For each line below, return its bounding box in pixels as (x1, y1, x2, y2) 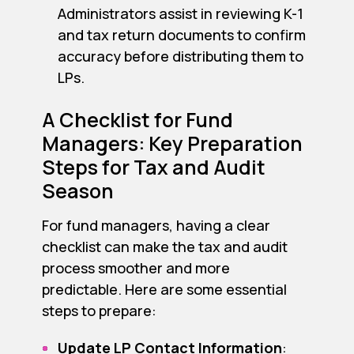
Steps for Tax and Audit (41, 153, 265, 182)
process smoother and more (41, 258, 230, 278)
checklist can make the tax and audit (41, 237, 288, 257)
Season (41, 177, 114, 205)
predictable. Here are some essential (41, 280, 287, 299)
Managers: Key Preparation (41, 130, 303, 158)
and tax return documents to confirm (57, 25, 306, 45)
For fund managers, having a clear (41, 216, 270, 235)
